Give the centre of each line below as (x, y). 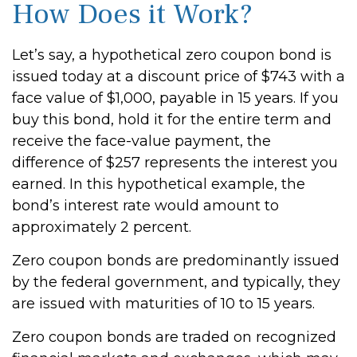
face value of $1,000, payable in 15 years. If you (175, 98)
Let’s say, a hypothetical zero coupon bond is (172, 55)
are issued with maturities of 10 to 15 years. (163, 304)
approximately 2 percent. (102, 227)
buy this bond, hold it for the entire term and (172, 120)
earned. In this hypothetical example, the (159, 184)
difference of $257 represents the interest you (175, 163)
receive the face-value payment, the (141, 141)
